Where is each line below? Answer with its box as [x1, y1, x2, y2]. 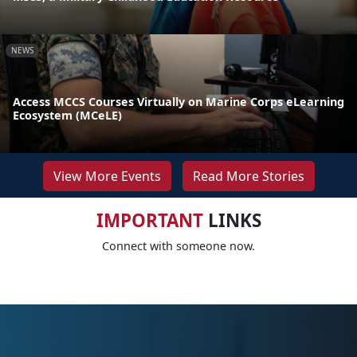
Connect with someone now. [102, 238, 255, 253]
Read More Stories [192, 167, 304, 185]
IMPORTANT [96, 208, 203, 233]
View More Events [53, 167, 161, 185]
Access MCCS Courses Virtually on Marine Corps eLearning [13, 94, 344, 109]
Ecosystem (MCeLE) [13, 108, 122, 123]
